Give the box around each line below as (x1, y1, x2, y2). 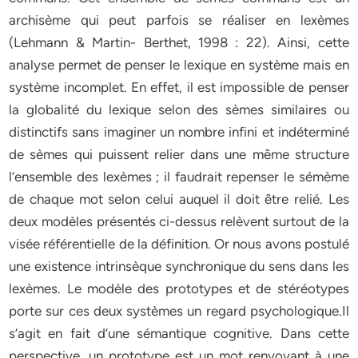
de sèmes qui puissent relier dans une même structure (9, 146, 349, 162)
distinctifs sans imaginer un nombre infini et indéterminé (9, 124, 349, 140)
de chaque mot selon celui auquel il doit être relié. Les (9, 191, 349, 207)
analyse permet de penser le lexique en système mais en (9, 57, 349, 73)
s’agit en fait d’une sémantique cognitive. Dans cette (9, 325, 349, 341)
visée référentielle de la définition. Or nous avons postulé (9, 236, 349, 252)
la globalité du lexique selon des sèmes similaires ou (9, 101, 349, 117)
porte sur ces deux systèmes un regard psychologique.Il (9, 303, 349, 319)
